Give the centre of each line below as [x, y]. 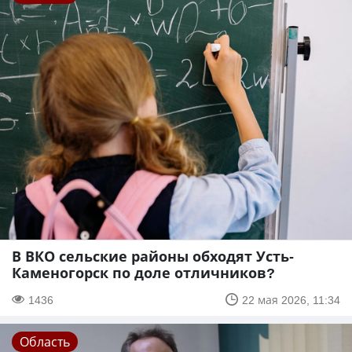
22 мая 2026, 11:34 [291, 299]
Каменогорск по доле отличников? [143, 272]
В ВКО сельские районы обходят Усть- [153, 256]
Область [45, 341]
